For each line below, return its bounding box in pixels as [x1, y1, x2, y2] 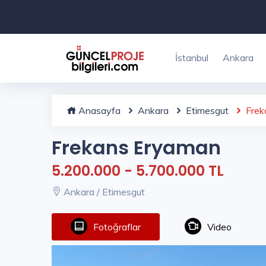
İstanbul [175, 52, 208, 64]
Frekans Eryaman [52, 134, 221, 161]
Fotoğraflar [93, 221, 141, 233]
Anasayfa [76, 104, 121, 116]
